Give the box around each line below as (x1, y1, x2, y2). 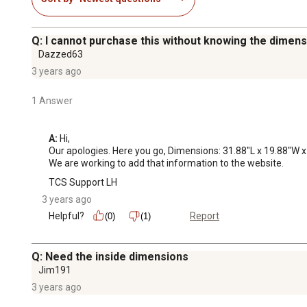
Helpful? (49, 210, 84, 221)
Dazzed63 (38, 48, 83, 60)
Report (190, 210, 219, 222)
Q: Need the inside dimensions (32, 249, 188, 263)
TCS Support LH (49, 176, 117, 188)
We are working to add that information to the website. (49, 157, 284, 169)
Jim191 (38, 264, 71, 275)
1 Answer (32, 95, 73, 106)
